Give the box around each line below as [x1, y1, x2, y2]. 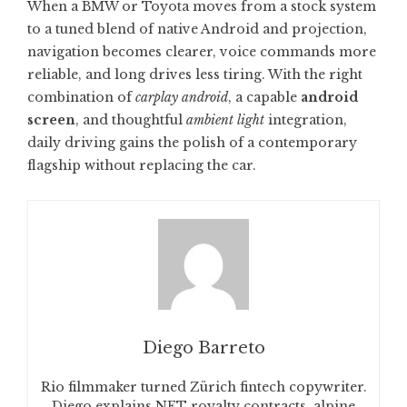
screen [27, 112, 75, 128]
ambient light [186, 112, 264, 128]
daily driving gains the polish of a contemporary [27, 134, 357, 151]
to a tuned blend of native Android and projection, [27, 21, 367, 37]
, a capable [228, 89, 301, 105]
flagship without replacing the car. [27, 157, 256, 174]
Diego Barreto [142, 338, 265, 358]
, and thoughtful [75, 112, 186, 128]
